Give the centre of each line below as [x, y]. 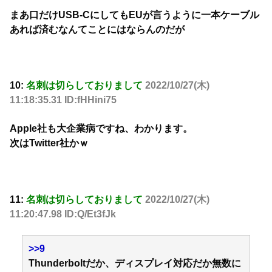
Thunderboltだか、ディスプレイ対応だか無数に [135, 263]
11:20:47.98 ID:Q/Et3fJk [63, 214]
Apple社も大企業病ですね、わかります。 [101, 128]
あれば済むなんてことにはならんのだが [97, 29]
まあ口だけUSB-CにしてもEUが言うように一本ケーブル [134, 15]
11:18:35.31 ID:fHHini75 [63, 100]
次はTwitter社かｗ [49, 143]
